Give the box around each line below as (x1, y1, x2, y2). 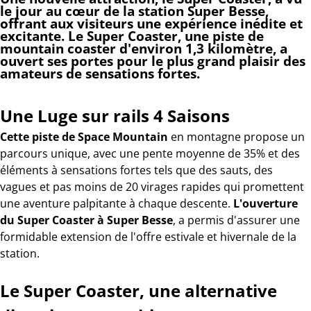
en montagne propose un (168, 129, 305, 144)
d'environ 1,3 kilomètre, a (116, 40, 287, 57)
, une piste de (178, 27, 264, 44)
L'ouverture (233, 196, 298, 211)
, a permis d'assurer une (173, 212, 300, 228)
